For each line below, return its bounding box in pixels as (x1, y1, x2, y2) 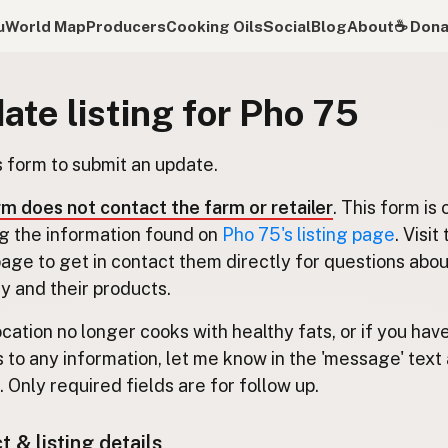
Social (262, 17, 311, 35)
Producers (85, 17, 166, 35)
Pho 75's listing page (222, 224, 395, 245)
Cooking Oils (165, 17, 263, 35)
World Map (4, 17, 86, 35)
